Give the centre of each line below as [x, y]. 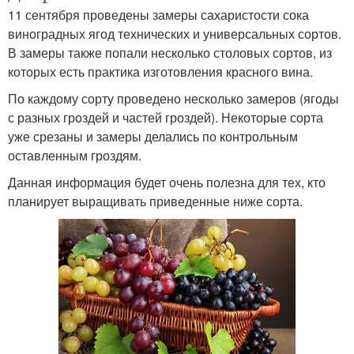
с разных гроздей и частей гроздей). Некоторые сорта [166, 117]
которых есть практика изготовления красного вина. [160, 71]
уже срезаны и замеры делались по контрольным [153, 136]
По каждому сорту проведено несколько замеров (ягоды [173, 98]
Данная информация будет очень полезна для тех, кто [167, 182]
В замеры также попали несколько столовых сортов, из [170, 52]
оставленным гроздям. [75, 155]
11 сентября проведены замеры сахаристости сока [158, 14]
